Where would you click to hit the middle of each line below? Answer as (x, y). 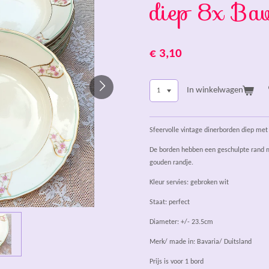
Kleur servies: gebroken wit (190, 182)
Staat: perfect (171, 202)
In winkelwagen (215, 90)
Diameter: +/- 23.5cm (181, 222)
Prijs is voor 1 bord (177, 261)
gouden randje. (172, 162)
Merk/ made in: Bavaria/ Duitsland (201, 242)
